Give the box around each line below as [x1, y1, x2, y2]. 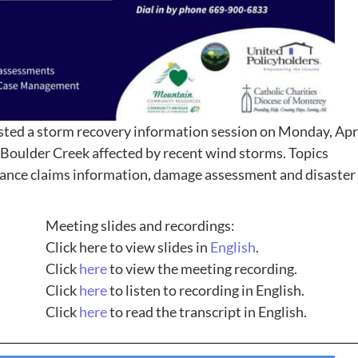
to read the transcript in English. [106, 303, 307, 321]
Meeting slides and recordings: [45, 217, 235, 235]
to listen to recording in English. [106, 281, 304, 300]
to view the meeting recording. [106, 260, 297, 278]
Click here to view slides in [45, 238, 210, 257]
